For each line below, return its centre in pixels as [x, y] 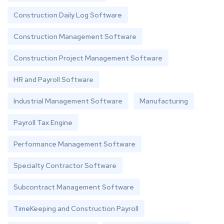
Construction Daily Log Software [68, 15]
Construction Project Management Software [88, 58]
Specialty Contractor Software [65, 165]
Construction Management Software [75, 36]
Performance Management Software [74, 144]
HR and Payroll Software [53, 79]
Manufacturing [164, 101]
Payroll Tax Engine [43, 122]
